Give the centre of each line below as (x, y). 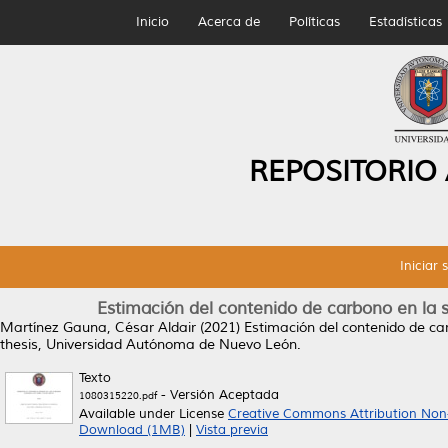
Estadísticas (405, 22)
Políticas (314, 22)
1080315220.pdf (118, 395)
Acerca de (228, 22)
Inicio (152, 22)
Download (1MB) (132, 430)
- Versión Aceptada (218, 395)
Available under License (153, 414)
